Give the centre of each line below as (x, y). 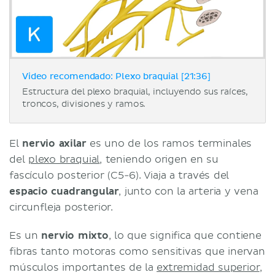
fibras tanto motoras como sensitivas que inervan (137, 251)
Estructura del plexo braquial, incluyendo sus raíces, (135, 91)
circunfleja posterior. (61, 207)
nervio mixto (75, 235)
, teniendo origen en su (159, 159)
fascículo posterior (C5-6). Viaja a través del (119, 175)
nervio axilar (54, 143)
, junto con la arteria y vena (188, 191)
